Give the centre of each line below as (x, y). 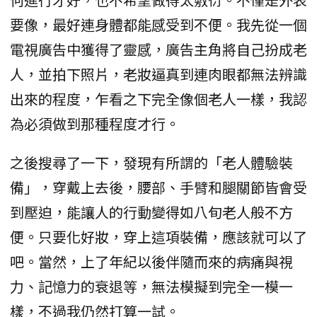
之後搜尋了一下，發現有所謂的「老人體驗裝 (151, 162)
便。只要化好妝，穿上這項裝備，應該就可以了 (158, 236)
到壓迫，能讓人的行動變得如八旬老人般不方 (151, 212)
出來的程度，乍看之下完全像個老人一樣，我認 (158, 98)
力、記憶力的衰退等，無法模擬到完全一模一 (151, 286)
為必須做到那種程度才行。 (95, 123)
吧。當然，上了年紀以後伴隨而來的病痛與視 (151, 261)
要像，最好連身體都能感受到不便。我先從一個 (158, 24)
